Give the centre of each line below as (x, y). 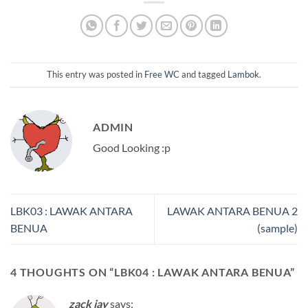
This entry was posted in (96, 75)
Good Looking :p (132, 147)
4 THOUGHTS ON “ (63, 272)
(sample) (277, 228)
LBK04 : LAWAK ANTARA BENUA (202, 272)
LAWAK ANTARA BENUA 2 (232, 210)
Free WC (162, 75)
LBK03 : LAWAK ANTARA (71, 210)
